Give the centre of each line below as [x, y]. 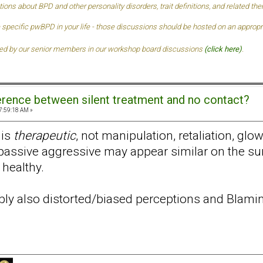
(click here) [223, 49]
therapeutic [45, 135]
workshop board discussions [155, 49]
